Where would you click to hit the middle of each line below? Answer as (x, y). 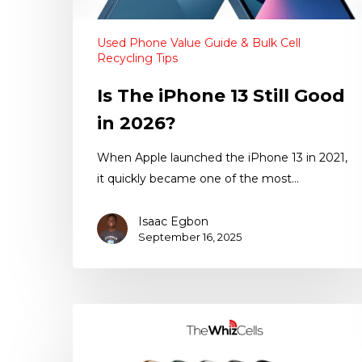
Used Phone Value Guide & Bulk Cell (199, 43)
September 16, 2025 (190, 237)
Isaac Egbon (173, 222)
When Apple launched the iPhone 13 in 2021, (222, 158)
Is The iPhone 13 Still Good (221, 96)
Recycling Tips (137, 59)
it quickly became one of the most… (198, 179)
